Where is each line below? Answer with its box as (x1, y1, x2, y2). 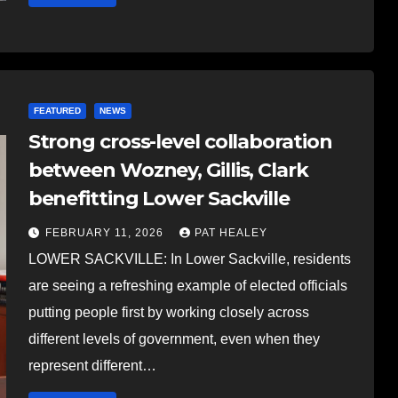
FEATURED (33, 105, 81, 115)
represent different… (28, 357, 156, 373)
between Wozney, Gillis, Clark (28, 157, 308, 182)
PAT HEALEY (194, 226, 267, 239)
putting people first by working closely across (28, 304, 309, 320)
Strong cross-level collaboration (28, 129, 332, 154)
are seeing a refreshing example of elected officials (28, 277, 347, 293)
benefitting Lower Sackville (28, 186, 290, 211)
